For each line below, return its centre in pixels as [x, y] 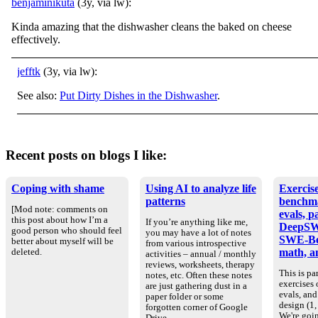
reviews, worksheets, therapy [200, 264]
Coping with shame [58, 188]
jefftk [29, 71]
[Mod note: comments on [60, 209]
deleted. [27, 252]
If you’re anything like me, [196, 222]
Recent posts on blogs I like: [86, 155]
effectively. [37, 39]
